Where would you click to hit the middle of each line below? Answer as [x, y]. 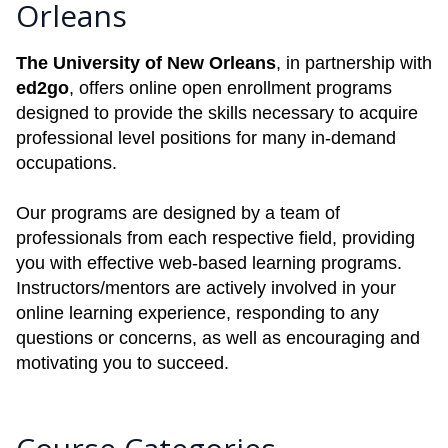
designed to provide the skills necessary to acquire [217, 113]
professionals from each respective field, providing [215, 238]
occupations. [66, 163]
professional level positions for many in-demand [206, 138]
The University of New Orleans [146, 63]
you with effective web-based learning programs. [209, 263]
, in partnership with [354, 63]
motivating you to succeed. [122, 363]
